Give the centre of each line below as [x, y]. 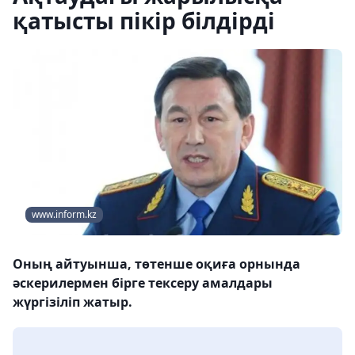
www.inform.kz [64, 215]
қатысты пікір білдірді [144, 21]
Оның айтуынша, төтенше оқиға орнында [157, 264]
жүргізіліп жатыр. [73, 302]
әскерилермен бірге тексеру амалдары [143, 283]
